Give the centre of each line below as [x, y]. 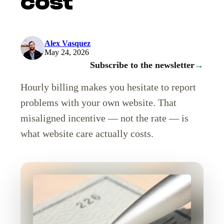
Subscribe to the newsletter [142, 65]
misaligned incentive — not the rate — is [105, 118]
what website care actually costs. [87, 133]
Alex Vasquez [68, 43]
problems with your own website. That [99, 102]
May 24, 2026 [67, 52]
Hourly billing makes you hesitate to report [108, 87]
